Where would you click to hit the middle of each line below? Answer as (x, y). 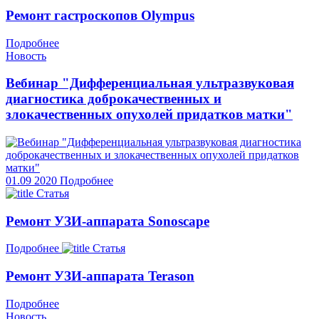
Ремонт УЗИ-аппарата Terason (100, 276)
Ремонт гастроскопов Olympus (100, 15)
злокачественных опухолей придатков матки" (149, 115)
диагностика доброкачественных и (114, 99)
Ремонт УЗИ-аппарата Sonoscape (108, 221)
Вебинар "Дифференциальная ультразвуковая (150, 83)
